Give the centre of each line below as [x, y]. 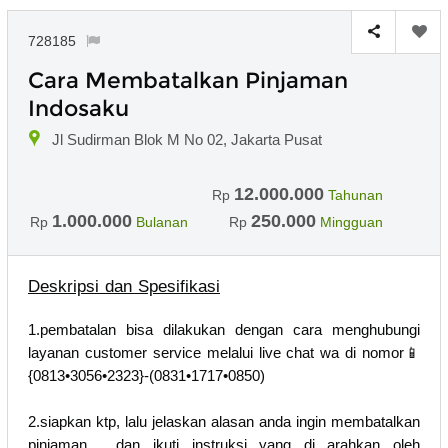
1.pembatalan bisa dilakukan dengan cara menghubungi [224, 329]
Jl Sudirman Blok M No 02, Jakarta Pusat [187, 139]
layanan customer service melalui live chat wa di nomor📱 [224, 352]
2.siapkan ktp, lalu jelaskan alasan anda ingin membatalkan [224, 421]
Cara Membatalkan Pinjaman [188, 80]
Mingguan [351, 221]
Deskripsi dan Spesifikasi [124, 286]
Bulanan [162, 221]
